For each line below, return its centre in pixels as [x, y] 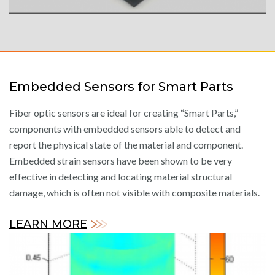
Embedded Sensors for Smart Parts [121, 87]
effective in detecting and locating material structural [121, 177]
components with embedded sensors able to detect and [125, 129]
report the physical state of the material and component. [126, 145]
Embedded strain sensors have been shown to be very [121, 161]
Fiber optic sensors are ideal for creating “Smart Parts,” [124, 113]
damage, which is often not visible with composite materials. [134, 193]
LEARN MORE [48, 224]
